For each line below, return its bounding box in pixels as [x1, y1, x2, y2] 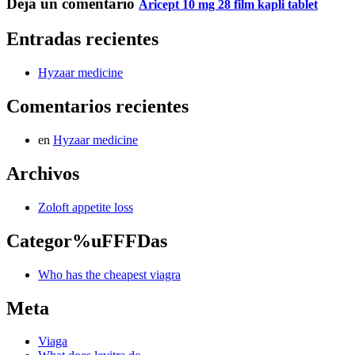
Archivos [6, 162, 79, 184]
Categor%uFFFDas [6, 230, 167, 251]
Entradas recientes [6, 29, 158, 50]
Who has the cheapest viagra [38, 267, 181, 281]
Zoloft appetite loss [38, 200, 133, 214]
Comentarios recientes [6, 96, 189, 117]
